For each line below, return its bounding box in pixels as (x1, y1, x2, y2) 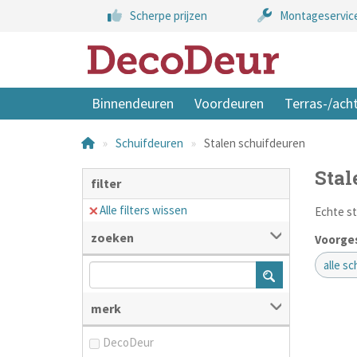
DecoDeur (103, 335, 154, 350)
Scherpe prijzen (129, 8, 207, 23)
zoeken (91, 229, 134, 245)
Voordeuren (194, 94, 264, 112)
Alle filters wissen (100, 202, 187, 218)
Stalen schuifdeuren (204, 135, 305, 151)
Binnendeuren (92, 94, 174, 112)
